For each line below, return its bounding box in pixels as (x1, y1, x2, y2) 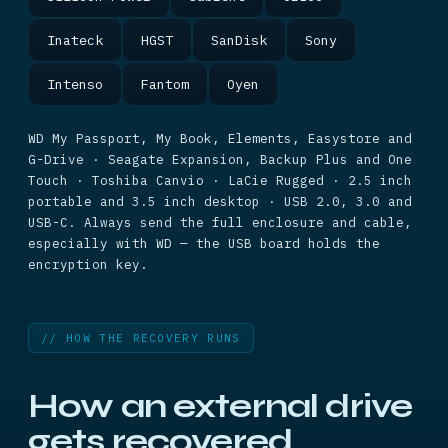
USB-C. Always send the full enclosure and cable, (28, 214, 412, 230)
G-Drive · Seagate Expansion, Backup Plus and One (28, 151, 412, 167)
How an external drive (28, 386, 413, 426)
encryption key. (28, 256, 148, 272)
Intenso (47, 75, 103, 93)
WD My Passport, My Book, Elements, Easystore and (28, 130, 412, 146)
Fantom (141, 75, 189, 93)
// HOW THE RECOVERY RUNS (41, 331, 241, 345)
